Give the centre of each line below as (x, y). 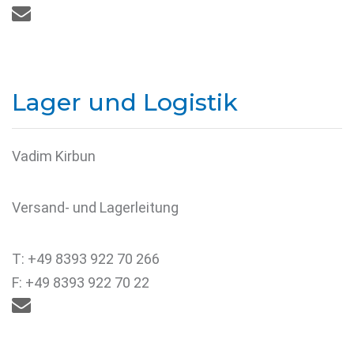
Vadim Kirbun (54, 156)
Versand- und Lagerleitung (95, 207)
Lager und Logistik (125, 102)
